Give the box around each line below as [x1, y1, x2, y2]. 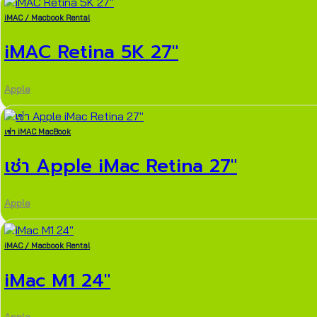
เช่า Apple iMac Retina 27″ [4, 152, 237, 180]
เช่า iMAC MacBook [4, 126, 71, 137]
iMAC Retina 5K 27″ [4, 38, 178, 67]
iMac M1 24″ [4, 266, 110, 294]
